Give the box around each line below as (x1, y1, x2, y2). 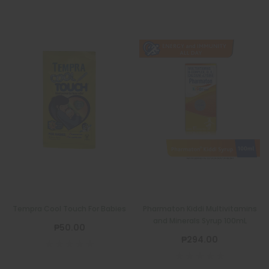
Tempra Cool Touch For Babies (13, 203, 126, 214)
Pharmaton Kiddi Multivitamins (142, 203, 257, 214)
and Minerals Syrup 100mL (153, 215, 247, 226)
